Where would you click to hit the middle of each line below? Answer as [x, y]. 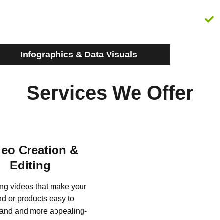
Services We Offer [110, 93]
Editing [30, 165]
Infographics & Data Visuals [79, 55]
